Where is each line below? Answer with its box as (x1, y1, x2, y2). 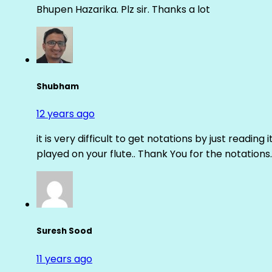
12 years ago (36, 107, 95, 121)
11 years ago (36, 251, 92, 266)
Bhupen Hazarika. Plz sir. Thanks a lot (36, 2, 210, 16)
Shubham (36, 81, 79, 93)
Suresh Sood (36, 225, 92, 237)
